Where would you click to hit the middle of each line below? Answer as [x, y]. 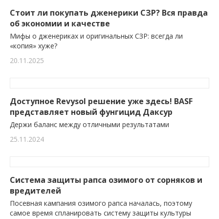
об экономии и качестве [60, 24]
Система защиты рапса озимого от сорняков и [106, 180]
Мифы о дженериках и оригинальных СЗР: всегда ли [96, 36]
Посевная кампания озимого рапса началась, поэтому [101, 203]
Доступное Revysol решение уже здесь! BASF [101, 101]
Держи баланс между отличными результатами [89, 125]
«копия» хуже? [33, 46]
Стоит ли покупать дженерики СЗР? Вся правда [109, 13]
